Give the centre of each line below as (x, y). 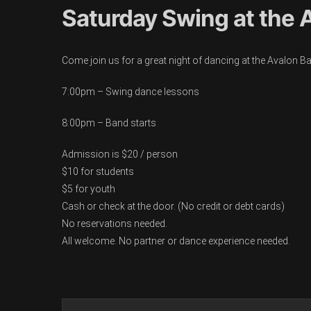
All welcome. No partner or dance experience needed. (176, 241)
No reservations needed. (115, 224)
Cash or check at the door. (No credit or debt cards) (173, 206)
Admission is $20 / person (120, 154)
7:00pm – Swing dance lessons (131, 92)
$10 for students (98, 171)
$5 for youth (89, 189)
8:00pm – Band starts (109, 123)
